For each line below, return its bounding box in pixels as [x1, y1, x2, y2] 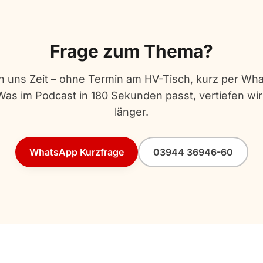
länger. [114, 106, 149, 118]
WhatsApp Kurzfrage [29, 146, 124, 158]
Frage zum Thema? [50, 41, 213, 62]
